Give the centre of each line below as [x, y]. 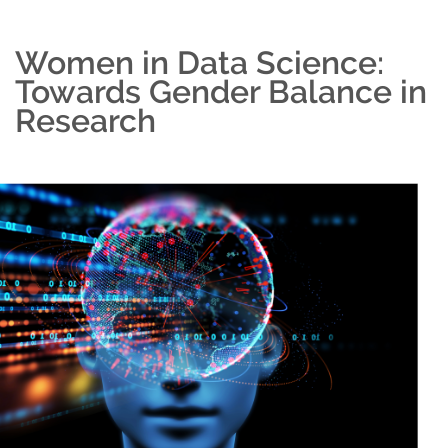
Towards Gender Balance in [221, 91]
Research [85, 120]
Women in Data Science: [199, 62]
